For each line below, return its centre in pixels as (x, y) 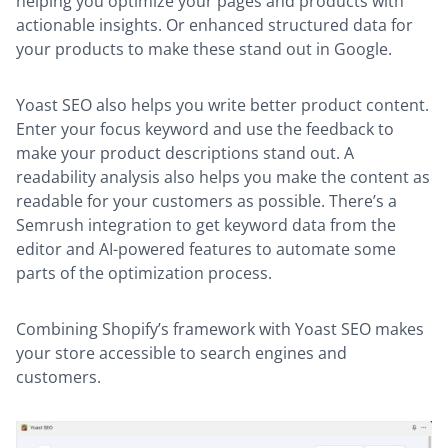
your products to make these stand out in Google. (206, 49)
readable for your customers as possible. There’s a (206, 201)
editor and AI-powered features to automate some (206, 249)
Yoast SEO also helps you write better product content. (222, 105)
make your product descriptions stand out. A (185, 153)
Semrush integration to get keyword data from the (206, 225)
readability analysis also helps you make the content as (223, 177)
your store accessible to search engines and (181, 353)
